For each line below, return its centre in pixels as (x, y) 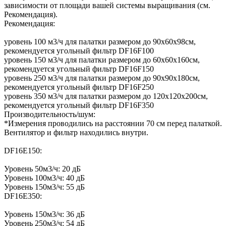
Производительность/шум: (50, 114)
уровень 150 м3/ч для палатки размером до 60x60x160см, (102, 60)
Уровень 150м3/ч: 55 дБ (44, 187)
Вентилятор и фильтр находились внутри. (76, 132)
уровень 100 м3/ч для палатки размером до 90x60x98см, (100, 41)
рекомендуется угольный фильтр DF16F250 (79, 87)
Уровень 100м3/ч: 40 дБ (44, 178)
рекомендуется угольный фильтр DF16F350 (79, 105)
